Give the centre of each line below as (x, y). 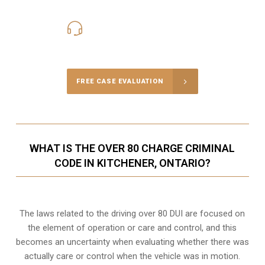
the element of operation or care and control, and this (132, 228)
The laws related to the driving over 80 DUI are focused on (132, 214)
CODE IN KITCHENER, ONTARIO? (132, 163)
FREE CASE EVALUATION (119, 82)
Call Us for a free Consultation (132, 44)
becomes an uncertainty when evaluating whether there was (132, 242)
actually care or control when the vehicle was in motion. (132, 256)
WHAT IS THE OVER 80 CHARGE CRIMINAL (132, 148)
